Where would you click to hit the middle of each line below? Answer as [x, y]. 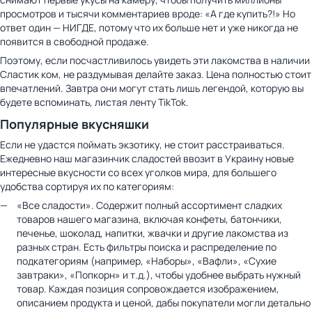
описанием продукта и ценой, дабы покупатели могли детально [164, 302]
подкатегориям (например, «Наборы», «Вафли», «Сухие [147, 260]
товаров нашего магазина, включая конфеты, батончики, [149, 219]
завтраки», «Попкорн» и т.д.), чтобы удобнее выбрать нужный [159, 274]
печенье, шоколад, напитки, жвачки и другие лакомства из [153, 233]
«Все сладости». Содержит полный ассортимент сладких [149, 205]
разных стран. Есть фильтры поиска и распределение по [147, 247]
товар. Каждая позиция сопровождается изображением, [148, 288]
